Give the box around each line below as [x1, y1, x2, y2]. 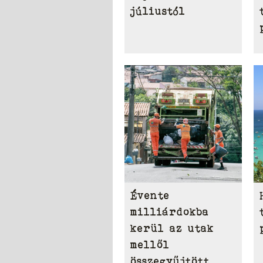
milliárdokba [130, 205, 209, 218]
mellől [130, 238, 170, 251]
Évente [130, 189, 170, 201]
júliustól [130, 5, 186, 17]
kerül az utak [130, 222, 214, 234]
